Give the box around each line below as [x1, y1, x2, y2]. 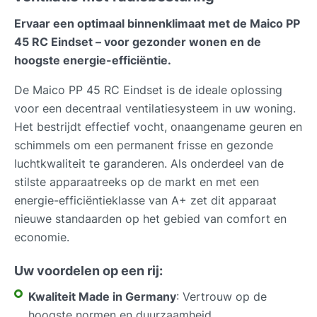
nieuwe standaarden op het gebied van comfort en [14, 211, 287, 226]
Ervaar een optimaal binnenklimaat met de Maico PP [14, 16, 300, 30]
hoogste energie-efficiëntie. [14, 52, 171, 67]
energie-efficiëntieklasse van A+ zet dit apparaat [14, 192, 277, 207]
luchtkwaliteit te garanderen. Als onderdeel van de [14, 156, 284, 171]
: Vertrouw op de [176, 289, 267, 304]
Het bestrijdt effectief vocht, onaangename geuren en [14, 119, 302, 134]
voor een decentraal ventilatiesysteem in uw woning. [14, 100, 296, 115]
